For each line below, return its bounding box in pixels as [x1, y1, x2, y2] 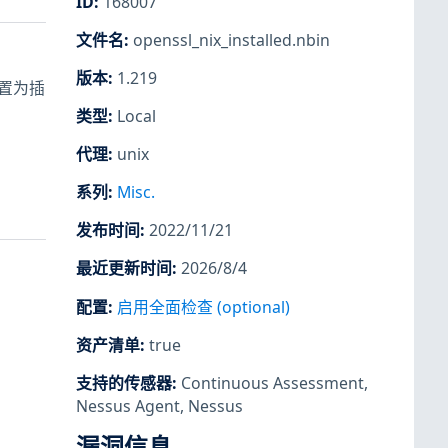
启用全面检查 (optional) [117, 295, 290, 318]
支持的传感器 [76, 371, 172, 394]
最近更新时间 [76, 257, 172, 280]
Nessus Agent [76, 394, 180, 417]
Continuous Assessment [181, 371, 364, 394]
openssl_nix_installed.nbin [133, 28, 330, 51]
